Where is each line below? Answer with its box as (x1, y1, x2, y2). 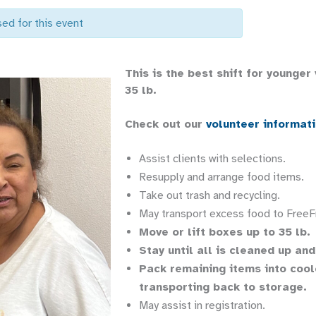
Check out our (125, 117, 206, 131)
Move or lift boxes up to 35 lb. (139, 225, 310, 239)
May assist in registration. (139, 298, 265, 312)
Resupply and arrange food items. (139, 170, 304, 184)
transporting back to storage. (139, 280, 307, 294)
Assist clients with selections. (139, 152, 286, 166)
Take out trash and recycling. (139, 188, 280, 202)
